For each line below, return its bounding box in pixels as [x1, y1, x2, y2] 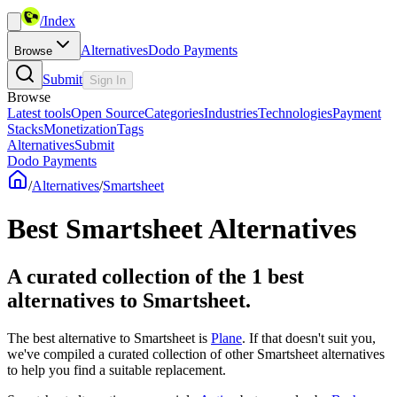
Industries [204, 105, 258, 121]
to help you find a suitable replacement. [7, 362, 226, 378]
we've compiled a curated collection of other [7, 346, 257, 362]
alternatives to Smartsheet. [7, 288, 251, 312]
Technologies [258, 105, 332, 121]
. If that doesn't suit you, [242, 330, 376, 346]
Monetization [43, 121, 117, 136]
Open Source [71, 105, 144, 121]
